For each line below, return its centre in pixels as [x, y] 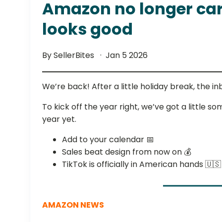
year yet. [59, 119]
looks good [88, 29]
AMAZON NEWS [73, 205]
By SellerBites [69, 55]
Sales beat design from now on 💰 [127, 152]
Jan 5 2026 [127, 55]
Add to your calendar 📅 [108, 139]
